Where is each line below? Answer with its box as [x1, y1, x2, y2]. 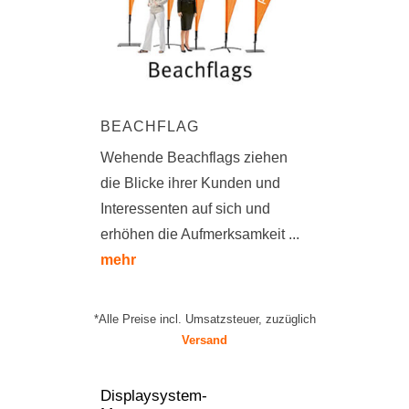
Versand [182, 333, 227, 348]
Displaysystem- [100, 387, 207, 405]
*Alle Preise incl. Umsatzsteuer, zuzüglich [93, 312, 316, 327]
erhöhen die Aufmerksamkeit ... [100, 225, 299, 242]
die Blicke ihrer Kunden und [100, 174, 280, 191]
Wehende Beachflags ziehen [100, 149, 288, 165]
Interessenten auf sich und [100, 200, 270, 216]
